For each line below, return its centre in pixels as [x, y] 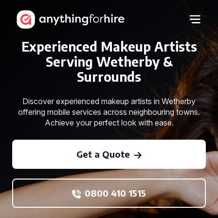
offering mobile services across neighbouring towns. [109, 112]
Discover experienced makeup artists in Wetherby [109, 101]
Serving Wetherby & [109, 62]
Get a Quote [103, 154]
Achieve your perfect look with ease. [109, 123]
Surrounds [109, 77]
